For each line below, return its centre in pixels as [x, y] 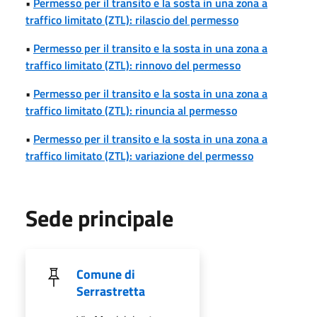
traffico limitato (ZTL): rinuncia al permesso [131, 110]
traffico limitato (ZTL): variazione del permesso [139, 155]
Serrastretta [111, 291]
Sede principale [99, 218]
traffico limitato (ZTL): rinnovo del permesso [133, 65]
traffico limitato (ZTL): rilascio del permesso [132, 19]
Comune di [106, 274]
